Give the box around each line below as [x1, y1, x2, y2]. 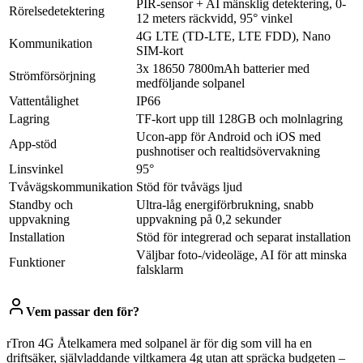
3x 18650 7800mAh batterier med [136, 61, 310, 75]
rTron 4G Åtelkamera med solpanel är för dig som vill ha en [6, 336, 312, 351]
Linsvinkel [9, 161, 63, 176]
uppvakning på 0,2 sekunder [136, 211, 281, 226]
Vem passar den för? [26, 304, 139, 318]
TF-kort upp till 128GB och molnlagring [136, 111, 343, 126]
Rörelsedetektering [9, 3, 105, 18]
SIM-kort [136, 43, 183, 58]
